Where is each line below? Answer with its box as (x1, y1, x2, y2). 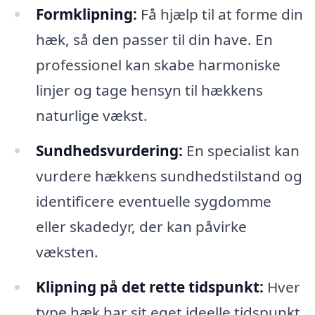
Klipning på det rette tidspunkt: (35, 276, 264, 297)
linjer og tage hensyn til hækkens (35, 80, 263, 101)
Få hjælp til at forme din (136, 4, 303, 25)
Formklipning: (35, 4, 137, 25)
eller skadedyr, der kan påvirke (35, 216, 247, 236)
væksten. (35, 241, 98, 262)
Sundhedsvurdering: (35, 140, 183, 160)
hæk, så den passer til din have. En (35, 30, 273, 50)
